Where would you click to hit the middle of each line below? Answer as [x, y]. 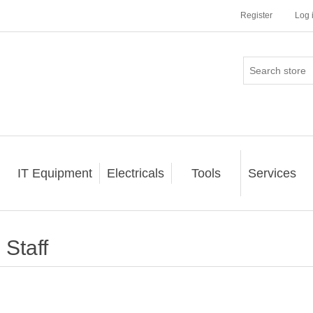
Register [256, 15]
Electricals [135, 173]
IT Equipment [54, 173]
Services [272, 173]
